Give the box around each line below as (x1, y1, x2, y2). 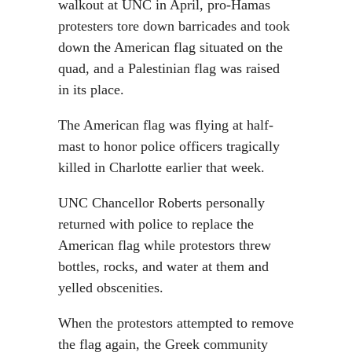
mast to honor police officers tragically (58, 138, 280, 154)
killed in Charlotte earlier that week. (58, 159, 265, 175)
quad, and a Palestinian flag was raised (58, 60, 280, 76)
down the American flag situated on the (58, 39, 283, 55)
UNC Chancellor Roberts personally (58, 195, 265, 211)
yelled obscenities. (58, 280, 163, 295)
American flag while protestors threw (58, 237, 271, 253)
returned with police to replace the (58, 216, 254, 232)
